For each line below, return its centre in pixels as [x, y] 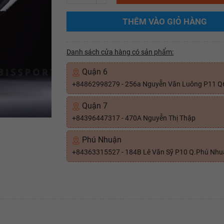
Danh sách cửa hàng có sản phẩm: [120, 52]
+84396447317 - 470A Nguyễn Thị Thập [134, 118]
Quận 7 [94, 106]
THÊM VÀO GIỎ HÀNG [165, 21]
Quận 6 [94, 72]
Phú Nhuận [101, 140]
